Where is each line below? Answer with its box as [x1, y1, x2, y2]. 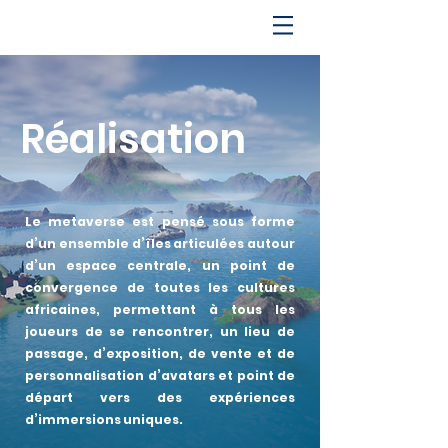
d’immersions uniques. [25, 411, 183, 428]
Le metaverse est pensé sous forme [25, 213, 295, 230]
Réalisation [20, 111, 246, 167]
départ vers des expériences [25, 389, 295, 406]
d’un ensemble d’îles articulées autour [25, 235, 295, 252]
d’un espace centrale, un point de [25, 257, 295, 274]
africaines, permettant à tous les [25, 301, 295, 318]
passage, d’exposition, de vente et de [25, 345, 295, 362]
